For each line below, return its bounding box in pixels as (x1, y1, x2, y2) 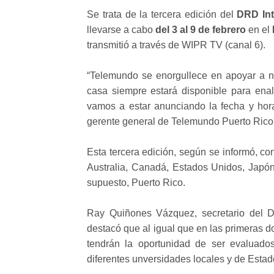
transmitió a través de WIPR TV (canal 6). (87, 39, 265, 50)
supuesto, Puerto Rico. (87, 177, 185, 188)
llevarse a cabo (87, 24, 155, 35)
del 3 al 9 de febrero (155, 24, 246, 35)
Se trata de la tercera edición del (87, 9, 237, 20)
